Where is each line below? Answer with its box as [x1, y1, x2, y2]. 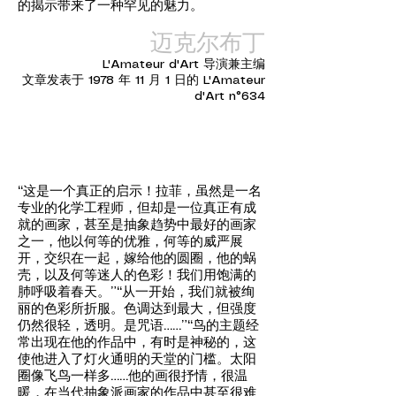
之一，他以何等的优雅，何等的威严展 [18, 236, 243, 248]
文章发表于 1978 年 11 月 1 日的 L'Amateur [22, 74, 265, 87]
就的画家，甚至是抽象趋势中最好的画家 [18, 219, 256, 232]
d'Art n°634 [194, 90, 265, 103]
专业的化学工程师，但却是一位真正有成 [18, 202, 256, 215]
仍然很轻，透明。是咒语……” [18, 320, 187, 332]
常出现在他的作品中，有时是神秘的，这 [18, 337, 256, 349]
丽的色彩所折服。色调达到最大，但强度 [18, 303, 256, 316]
